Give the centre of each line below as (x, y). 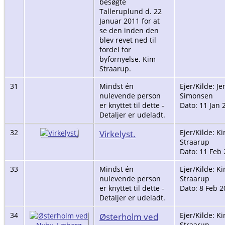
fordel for (115, 49)
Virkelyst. (117, 133)
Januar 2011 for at (129, 21)
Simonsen (196, 95)
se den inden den (129, 30)
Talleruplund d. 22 (130, 11)
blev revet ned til (128, 40)
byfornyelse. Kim (127, 59)
